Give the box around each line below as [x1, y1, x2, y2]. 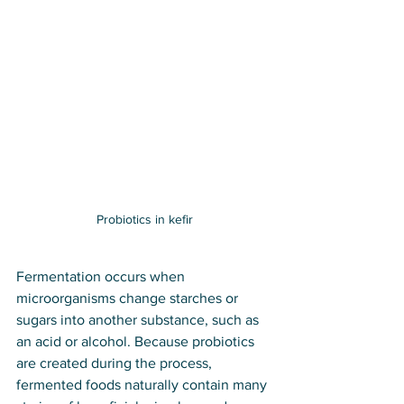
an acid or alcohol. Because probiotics [16, 334, 258, 350]
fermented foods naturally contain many [16, 377, 271, 393]
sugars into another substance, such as [16, 312, 262, 328]
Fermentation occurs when [16, 269, 188, 285]
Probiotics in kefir [96, 212, 193, 227]
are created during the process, [16, 355, 216, 372]
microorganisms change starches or [16, 290, 242, 307]
